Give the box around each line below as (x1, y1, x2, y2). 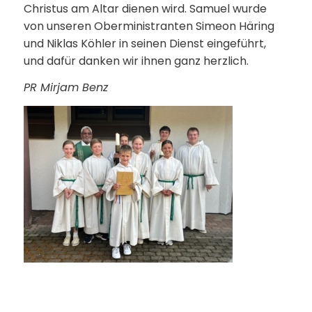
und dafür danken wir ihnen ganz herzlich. (23, 52, 249, 69)
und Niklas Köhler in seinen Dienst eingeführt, (23, 35, 266, 52)
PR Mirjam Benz (23, 79, 108, 96)
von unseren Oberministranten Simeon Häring (23, 17, 274, 34)
